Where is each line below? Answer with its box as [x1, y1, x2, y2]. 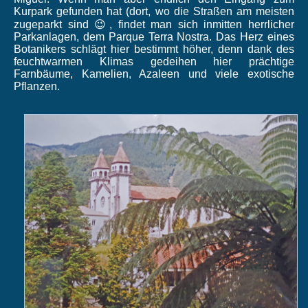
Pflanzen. [14, 80, 60, 92]
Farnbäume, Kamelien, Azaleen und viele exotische [14, 67, 294, 80]
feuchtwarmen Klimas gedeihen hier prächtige [14, 55, 294, 67]
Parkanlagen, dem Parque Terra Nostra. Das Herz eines [14, 30, 294, 43]
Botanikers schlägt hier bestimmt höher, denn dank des [14, 43, 294, 55]
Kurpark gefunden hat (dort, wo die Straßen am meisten [14, 5, 294, 17]
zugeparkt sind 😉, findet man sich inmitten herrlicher [14, 18, 294, 30]
